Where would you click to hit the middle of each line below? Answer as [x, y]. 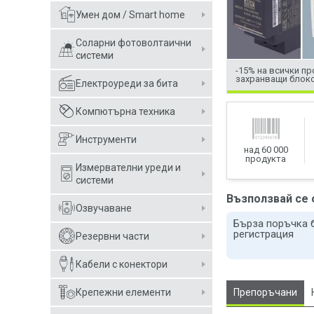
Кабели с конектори [122, 264]
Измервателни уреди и [128, 168]
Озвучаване [104, 208]
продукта [266, 159]
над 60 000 [266, 150]
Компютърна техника [125, 111]
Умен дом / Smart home [130, 15]
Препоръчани [265, 293]
